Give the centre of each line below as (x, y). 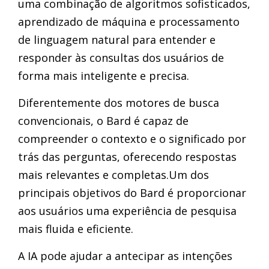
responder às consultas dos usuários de (121, 58)
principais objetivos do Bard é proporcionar (132, 193)
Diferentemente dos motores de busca (119, 103)
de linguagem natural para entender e (117, 40)
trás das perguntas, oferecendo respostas (127, 157)
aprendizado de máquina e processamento (129, 22)
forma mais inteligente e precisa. (104, 76)
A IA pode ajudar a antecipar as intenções (125, 256)
